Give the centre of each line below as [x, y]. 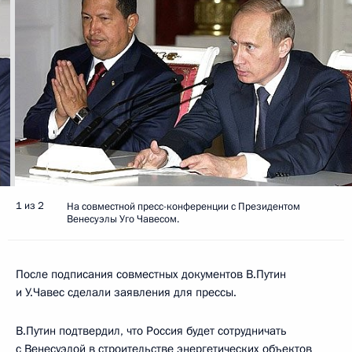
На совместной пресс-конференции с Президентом [183, 206]
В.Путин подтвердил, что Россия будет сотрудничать [151, 330]
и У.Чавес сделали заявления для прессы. [126, 292]
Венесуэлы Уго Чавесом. [123, 219]
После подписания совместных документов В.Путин [151, 274]
